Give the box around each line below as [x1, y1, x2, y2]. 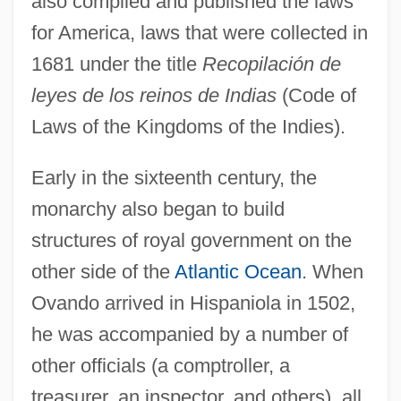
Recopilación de [201, 52, 341, 75]
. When [301, 260, 363, 283]
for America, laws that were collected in [30, 21, 368, 44]
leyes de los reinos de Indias [30, 83, 277, 107]
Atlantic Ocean [174, 260, 302, 283]
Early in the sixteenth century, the [30, 166, 317, 189]
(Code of [276, 83, 356, 107]
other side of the [30, 260, 175, 283]
